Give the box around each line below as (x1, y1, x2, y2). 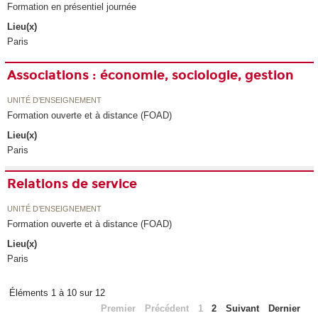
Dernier (268, 303, 300, 314)
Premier (101, 303, 136, 314)
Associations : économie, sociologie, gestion (7, 67, 295, 84)
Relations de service (7, 176, 138, 192)
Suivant (226, 303, 260, 314)
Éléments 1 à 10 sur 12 (9, 287, 108, 299)
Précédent (144, 303, 189, 314)
